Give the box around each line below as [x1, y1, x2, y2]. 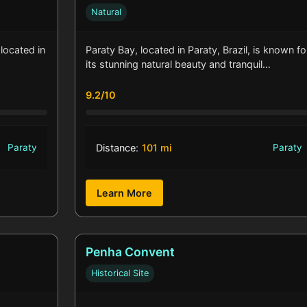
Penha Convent [86, 245, 175, 260]
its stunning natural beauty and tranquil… [86, 58, 271, 71]
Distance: [96, 142, 139, 154]
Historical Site [91, 268, 149, 279]
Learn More [97, 187, 153, 199]
